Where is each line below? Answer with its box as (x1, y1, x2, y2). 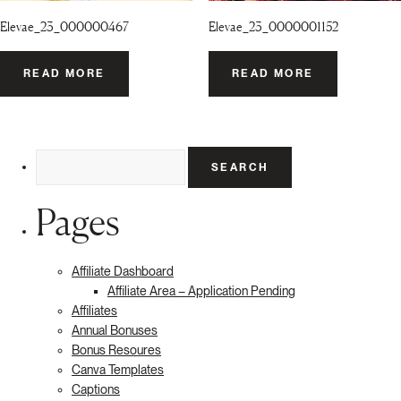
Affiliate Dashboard (72, 264, 174, 279)
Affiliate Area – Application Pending (107, 284, 295, 299)
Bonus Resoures (72, 343, 161, 358)
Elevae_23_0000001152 (208, 19, 338, 35)
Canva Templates (72, 363, 164, 378)
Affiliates (72, 303, 117, 319)
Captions (72, 382, 120, 397)
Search (35, 149, 73, 164)
